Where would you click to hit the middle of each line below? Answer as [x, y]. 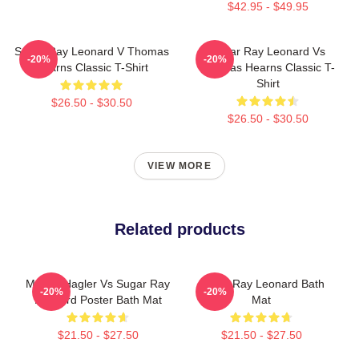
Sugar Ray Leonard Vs [268, 51]
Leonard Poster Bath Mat [98, 299]
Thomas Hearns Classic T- [268, 67]
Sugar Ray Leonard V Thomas [91, 51]
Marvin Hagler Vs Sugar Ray [98, 283]
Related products [179, 229]
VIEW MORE [179, 165]
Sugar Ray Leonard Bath [261, 283]
